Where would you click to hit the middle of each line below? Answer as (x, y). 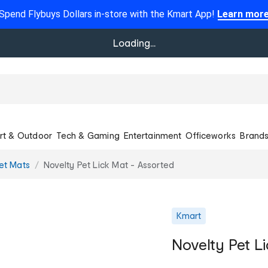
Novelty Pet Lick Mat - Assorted (109, 165)
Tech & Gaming (88, 135)
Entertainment (153, 135)
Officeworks (211, 135)
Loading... (134, 43)
